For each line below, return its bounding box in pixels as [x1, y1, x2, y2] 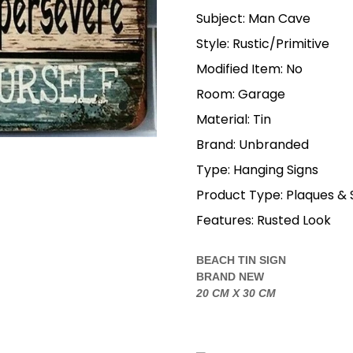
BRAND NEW [196, 269, 264, 283]
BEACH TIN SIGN [196, 253, 286, 266]
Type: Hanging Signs [196, 160, 318, 179]
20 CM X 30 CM [196, 286, 276, 299]
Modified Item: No [196, 59, 303, 78]
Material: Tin [196, 110, 271, 128]
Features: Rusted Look [196, 210, 331, 229]
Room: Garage [196, 84, 285, 103]
